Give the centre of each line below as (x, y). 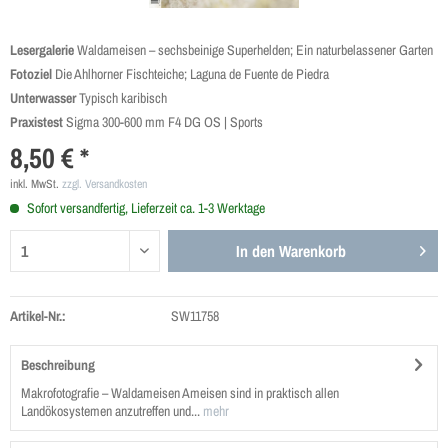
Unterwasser (43, 98)
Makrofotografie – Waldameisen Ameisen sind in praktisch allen (180, 393)
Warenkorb (313, 251)
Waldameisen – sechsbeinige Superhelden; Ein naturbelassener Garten (253, 50)
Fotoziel (31, 74)
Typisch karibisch (121, 98)
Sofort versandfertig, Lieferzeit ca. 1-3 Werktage (144, 208)
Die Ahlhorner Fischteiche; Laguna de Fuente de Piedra (190, 74)
